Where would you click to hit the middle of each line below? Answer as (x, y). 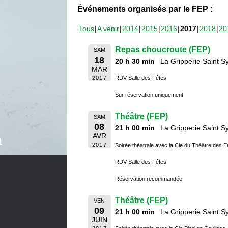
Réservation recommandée (149, 178)
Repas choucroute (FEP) (163, 50)
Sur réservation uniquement (149, 95)
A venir (108, 28)
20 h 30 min (135, 61)
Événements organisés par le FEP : (145, 9)
